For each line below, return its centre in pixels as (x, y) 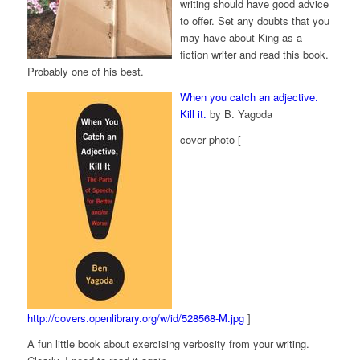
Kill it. (193, 114)
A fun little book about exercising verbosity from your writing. (168, 344)
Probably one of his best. (85, 72)
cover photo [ (210, 140)
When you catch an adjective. (249, 97)
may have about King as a (241, 38)
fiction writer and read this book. (254, 55)
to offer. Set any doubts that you (254, 21)
